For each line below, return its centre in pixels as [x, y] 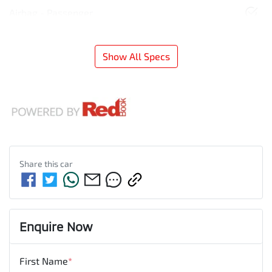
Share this [40, 164]
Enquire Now [56, 227]
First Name [44, 261]
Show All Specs [136, 56]
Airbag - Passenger [51, 12]
